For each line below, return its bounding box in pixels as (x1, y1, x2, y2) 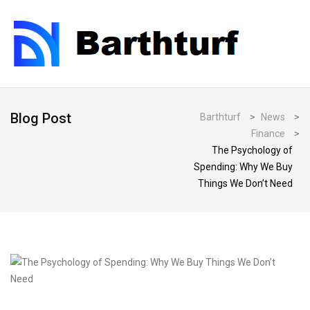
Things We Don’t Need (198, 178, 293, 189)
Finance (251, 128, 285, 139)
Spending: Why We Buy (194, 161, 293, 172)
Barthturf (200, 111, 241, 122)
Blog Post (10, 110, 71, 127)
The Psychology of (212, 145, 293, 156)
